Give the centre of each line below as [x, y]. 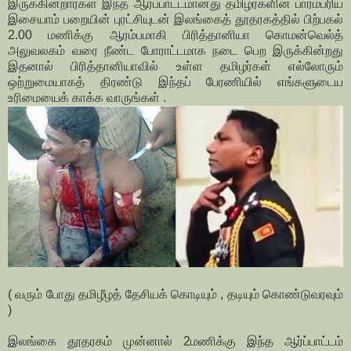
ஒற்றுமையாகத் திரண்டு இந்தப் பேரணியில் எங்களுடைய [175, 82]
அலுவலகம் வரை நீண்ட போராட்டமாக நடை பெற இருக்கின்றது [175, 51]
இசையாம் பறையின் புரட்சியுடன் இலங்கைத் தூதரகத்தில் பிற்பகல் [175, 20]
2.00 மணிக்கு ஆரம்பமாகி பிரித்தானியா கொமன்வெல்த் [175, 35]
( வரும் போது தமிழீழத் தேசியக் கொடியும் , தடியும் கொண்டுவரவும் [175, 294]
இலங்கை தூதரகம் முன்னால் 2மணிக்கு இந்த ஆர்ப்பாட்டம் [175, 341]
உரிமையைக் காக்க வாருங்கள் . [87, 98]
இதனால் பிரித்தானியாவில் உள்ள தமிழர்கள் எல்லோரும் [175, 67]
